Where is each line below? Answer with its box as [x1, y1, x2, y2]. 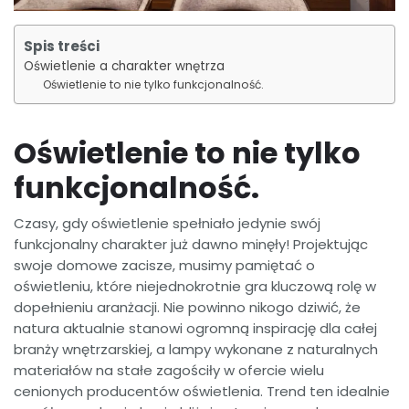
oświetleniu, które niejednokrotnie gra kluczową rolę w [14, 277, 376, 297]
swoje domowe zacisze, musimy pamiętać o [14, 256, 315, 276]
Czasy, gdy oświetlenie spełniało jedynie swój [14, 214, 320, 234]
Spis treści [24, 37, 100, 57]
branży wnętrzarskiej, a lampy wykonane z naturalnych [14, 340, 378, 360]
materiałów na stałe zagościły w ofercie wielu [14, 361, 324, 381]
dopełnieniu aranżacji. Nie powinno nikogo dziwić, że [14, 298, 361, 318]
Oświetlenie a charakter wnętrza [24, 58, 225, 76]
